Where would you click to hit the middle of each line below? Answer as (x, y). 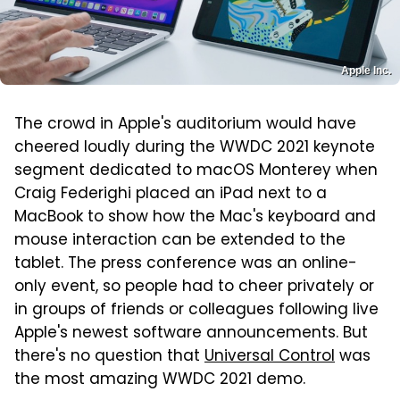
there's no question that (109, 358)
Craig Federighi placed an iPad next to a (171, 195)
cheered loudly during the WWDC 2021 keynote (195, 149)
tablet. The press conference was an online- (186, 265)
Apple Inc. (366, 71)
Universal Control (270, 358)
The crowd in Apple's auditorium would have (185, 125)
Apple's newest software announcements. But (191, 334)
